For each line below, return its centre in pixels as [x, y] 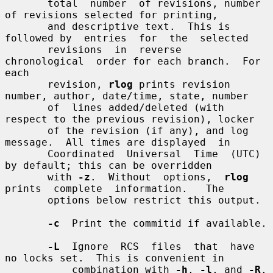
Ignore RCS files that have [157, 246]
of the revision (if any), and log [26, 130]
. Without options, [157, 177]
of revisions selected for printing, [112, 15]
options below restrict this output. [26, 200]
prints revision [182, 84]
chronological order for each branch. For [133, 61]
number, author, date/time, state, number [127, 96]
